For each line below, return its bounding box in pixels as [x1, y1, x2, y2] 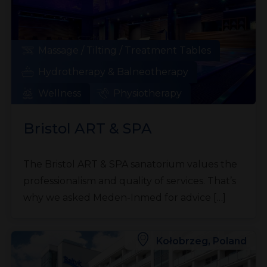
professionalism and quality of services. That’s [23, 175, 236, 187]
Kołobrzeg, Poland [156, 235, 247, 247]
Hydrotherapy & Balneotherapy [38, 66, 188, 78]
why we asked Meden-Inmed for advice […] [23, 192, 226, 204]
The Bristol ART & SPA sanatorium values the [23, 159, 237, 170]
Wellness [38, 88, 81, 100]
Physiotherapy [113, 88, 182, 100]
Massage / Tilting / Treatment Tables [38, 45, 211, 57]
